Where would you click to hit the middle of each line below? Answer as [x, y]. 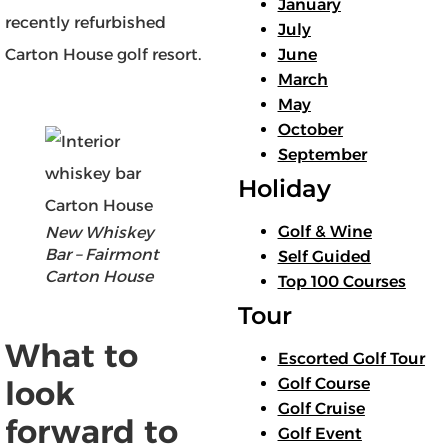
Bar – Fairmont [102, 255]
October [310, 129]
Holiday [284, 188]
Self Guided [324, 256]
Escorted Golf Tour [351, 358]
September [322, 154]
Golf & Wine [324, 231]
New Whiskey [99, 233]
